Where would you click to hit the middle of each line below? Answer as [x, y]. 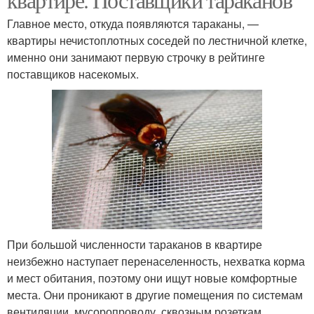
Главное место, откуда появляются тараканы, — [133, 23]
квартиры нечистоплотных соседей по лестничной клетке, [157, 40]
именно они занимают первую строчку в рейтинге [136, 57]
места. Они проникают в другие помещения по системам [155, 295]
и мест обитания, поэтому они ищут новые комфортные [152, 278]
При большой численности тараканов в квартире [135, 245]
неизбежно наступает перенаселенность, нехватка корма [156, 261]
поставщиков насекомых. [73, 74]
